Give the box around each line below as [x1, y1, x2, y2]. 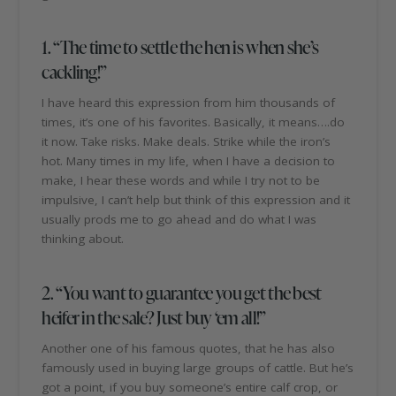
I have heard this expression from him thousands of [42, 95, 336, 111]
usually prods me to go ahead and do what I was [42, 211, 317, 228]
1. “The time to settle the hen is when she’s [42, 34, 319, 59]
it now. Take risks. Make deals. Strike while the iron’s [42, 133, 331, 150]
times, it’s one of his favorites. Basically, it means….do [42, 114, 346, 131]
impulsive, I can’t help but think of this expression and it [42, 192, 351, 209]
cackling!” [42, 59, 107, 84]
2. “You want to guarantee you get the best [42, 279, 322, 304]
